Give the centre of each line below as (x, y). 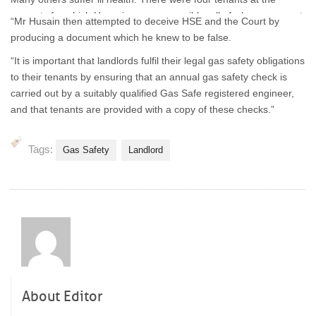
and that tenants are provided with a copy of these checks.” (142, 109)
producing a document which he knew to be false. (121, 37)
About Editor (62, 296)
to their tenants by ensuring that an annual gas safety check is (149, 77)
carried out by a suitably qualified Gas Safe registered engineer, (152, 93)
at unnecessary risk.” (57, 32)
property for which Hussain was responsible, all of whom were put (157, 16)
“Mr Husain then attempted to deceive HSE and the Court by (145, 21)
